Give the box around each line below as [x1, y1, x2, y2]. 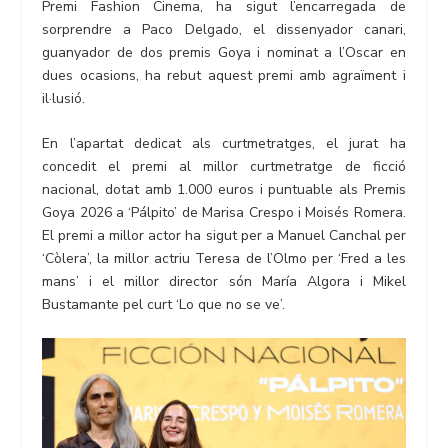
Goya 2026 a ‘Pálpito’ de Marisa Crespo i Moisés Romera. [42, 203, 406, 223]
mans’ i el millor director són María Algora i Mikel [42, 272, 406, 292]
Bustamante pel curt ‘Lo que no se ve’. [42, 295, 286, 315]
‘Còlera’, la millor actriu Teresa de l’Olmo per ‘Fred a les [42, 249, 406, 269]
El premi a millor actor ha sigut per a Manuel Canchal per [42, 226, 406, 246]
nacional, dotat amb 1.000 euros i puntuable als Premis [42, 180, 406, 200]
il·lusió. [42, 88, 86, 108]
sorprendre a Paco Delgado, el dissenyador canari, [42, 19, 406, 39]
